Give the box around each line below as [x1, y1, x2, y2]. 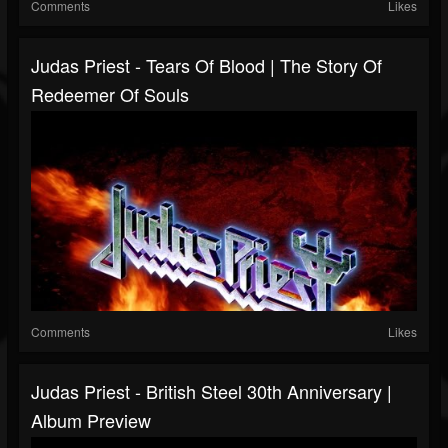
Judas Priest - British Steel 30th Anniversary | [31, 378, 392, 405]
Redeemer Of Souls [31, 81, 189, 108]
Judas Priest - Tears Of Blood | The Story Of [31, 52, 382, 79]
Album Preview [31, 407, 151, 434]
